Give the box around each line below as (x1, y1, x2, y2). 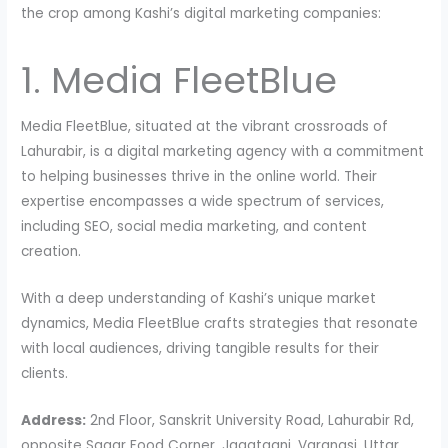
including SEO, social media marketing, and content (21, 217, 368, 237)
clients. (21, 364, 69, 384)
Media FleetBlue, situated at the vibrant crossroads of (21, 117, 389, 137)
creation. (21, 242, 82, 262)
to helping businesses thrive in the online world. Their (21, 167, 378, 187)
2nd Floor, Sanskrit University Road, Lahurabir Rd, (86, 411, 415, 431)
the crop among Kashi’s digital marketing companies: (21, 4, 382, 24)
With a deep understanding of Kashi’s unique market (21, 289, 377, 309)
